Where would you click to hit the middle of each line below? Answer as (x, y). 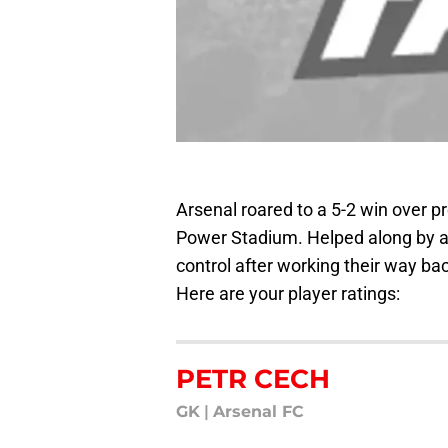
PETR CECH (253, 379)
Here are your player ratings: (288, 294)
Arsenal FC (258, 411)
